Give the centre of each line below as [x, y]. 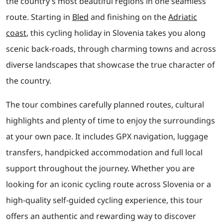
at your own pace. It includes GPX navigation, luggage [107, 137]
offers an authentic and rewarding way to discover [101, 216]
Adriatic [183, 17]
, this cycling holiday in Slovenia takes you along [116, 33]
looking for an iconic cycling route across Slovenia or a [109, 184]
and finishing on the [128, 17]
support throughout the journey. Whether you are [100, 168]
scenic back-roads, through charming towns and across [111, 49]
